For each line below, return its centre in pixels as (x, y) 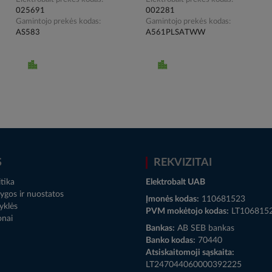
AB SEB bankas (205, 228)
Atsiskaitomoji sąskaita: (190, 252)
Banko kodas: (171, 240)
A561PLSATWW (175, 32)
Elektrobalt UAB (175, 182)
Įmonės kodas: (172, 199)
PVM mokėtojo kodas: (187, 211)
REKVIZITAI (183, 162)
